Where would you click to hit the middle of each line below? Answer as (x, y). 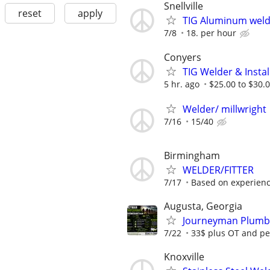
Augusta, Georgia (203, 206)
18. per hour (211, 33)
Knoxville (184, 257)
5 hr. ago (182, 84)
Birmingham (192, 155)
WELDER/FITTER (218, 170)
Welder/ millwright (224, 109)
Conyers (183, 57)
